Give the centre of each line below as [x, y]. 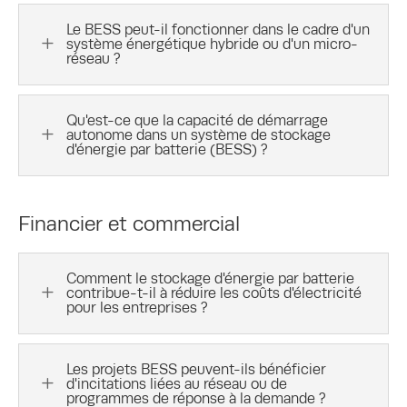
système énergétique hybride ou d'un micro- [212, 44]
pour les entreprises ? [137, 307]
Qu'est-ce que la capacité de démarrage [197, 120]
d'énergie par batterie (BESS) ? [167, 149]
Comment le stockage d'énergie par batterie [210, 278]
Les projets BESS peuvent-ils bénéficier [196, 369]
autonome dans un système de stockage [199, 134]
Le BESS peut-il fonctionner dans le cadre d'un [218, 29]
